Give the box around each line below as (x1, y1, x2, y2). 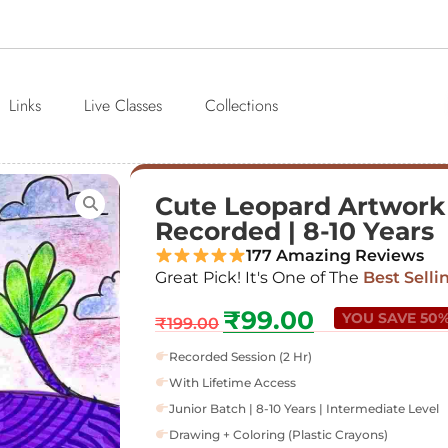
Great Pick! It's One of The (155, 268, 359, 288)
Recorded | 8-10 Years (155, 216, 434, 247)
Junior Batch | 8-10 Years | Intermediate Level (168, 400, 439, 416)
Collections (204, 94, 278, 118)
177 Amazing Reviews (246, 246, 425, 266)
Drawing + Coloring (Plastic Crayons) (168, 426, 388, 442)
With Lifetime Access (168, 374, 296, 390)
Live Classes (83, 94, 162, 118)
